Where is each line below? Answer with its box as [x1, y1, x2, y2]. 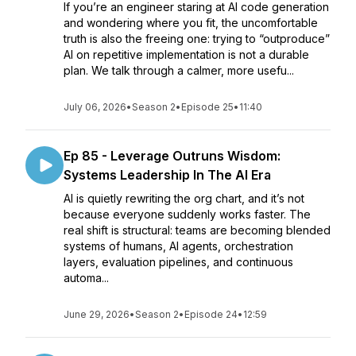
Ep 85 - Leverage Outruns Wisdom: [64, 148, 281, 164]
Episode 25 [181, 101, 234, 113]
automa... [64, 271, 109, 284]
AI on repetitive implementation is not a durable [64, 48, 309, 61]
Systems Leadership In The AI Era [64, 167, 271, 183]
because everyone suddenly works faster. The [64, 207, 311, 221]
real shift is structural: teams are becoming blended [64, 223, 331, 237]
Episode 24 [184, 308, 238, 320]
